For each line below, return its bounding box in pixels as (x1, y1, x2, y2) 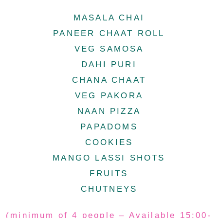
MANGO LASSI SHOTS (53, 153, 165, 163)
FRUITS (90, 169, 128, 178)
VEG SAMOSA (74, 44, 144, 54)
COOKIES (85, 138, 133, 147)
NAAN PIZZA (77, 107, 141, 116)
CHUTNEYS (80, 184, 138, 194)
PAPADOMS (80, 122, 138, 131)
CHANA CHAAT (72, 75, 146, 85)
